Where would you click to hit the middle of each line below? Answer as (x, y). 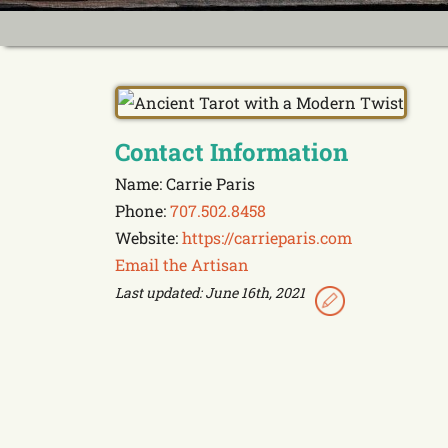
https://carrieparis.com (267, 237)
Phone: (142, 210)
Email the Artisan (182, 264)
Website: (148, 237)
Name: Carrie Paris (185, 183)
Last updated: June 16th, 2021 (210, 292)
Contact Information (231, 152)
